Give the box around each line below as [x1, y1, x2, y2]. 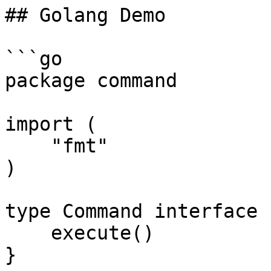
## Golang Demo [5, 4, 166, 26]
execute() [5, 222, 51, 244]
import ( [5, 113, 97, 135]
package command [5, 70, 177, 91]
